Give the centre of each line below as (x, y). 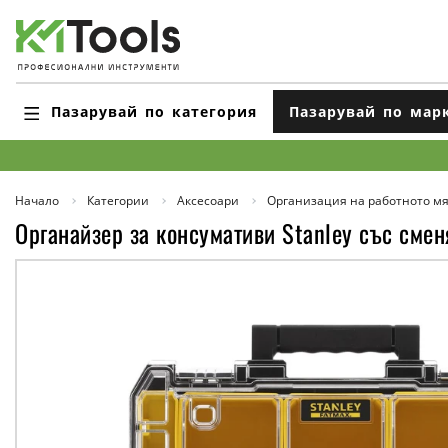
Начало (37, 200)
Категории (118, 200)
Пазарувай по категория (154, 111)
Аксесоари (208, 200)
